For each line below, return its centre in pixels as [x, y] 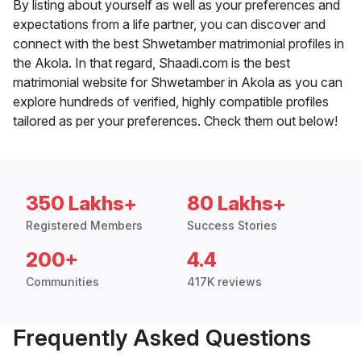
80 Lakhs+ [237, 204]
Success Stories [232, 226]
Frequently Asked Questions [162, 338]
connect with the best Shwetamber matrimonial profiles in [178, 44]
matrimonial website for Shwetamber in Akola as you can [178, 83]
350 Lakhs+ [81, 204]
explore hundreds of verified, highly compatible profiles [171, 102]
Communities [62, 282]
